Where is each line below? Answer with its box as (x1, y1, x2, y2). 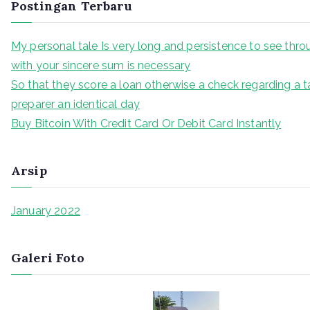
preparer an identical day (11, 98, 140, 111)
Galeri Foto (11, 250, 84, 266)
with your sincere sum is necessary (11, 59, 191, 72)
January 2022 (11, 204, 80, 217)
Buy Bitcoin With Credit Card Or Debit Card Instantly (11, 117, 282, 130)
